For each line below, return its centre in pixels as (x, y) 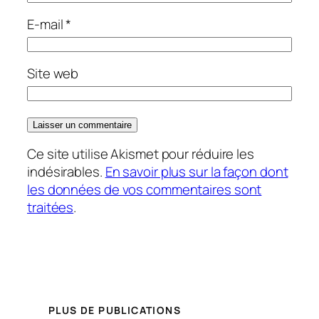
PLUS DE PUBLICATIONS (115, 310)
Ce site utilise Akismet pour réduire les (141, 154)
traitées (51, 207)
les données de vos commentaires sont (145, 189)
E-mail (47, 25)
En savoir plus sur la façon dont (197, 172)
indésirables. (66, 172)
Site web (53, 74)
